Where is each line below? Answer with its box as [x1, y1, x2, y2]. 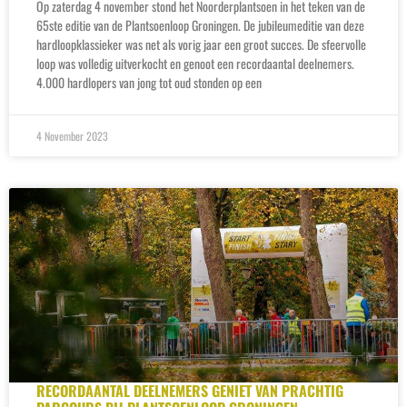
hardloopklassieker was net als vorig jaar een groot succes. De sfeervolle [36, 34, 366, 54]
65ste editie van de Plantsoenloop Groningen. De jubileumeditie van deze [36, 15, 364, 35]
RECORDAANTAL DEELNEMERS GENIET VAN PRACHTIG [36, 379, 343, 402]
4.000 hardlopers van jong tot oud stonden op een [36, 72, 262, 92]
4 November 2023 [36, 127, 108, 144]
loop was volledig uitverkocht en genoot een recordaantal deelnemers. [36, 53, 354, 73]
